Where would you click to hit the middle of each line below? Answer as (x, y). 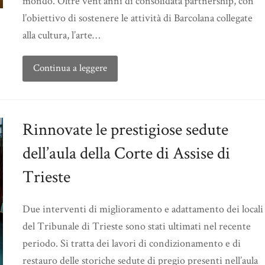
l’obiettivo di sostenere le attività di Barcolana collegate (138, 18)
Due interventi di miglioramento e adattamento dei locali (143, 209)
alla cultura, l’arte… (61, 35)
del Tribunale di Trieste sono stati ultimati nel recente (137, 227)
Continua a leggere (70, 68)
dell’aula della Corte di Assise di (126, 153)
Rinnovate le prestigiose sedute (125, 130)
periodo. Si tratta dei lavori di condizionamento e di (132, 244)
